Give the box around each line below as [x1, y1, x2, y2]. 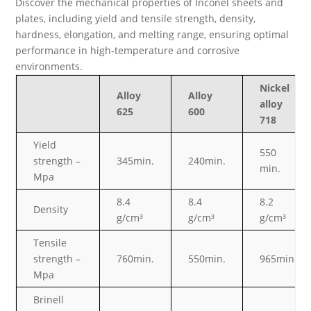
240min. [188, 154, 226, 168]
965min [260, 252, 295, 266]
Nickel [260, 81, 290, 95]
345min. [117, 154, 155, 168]
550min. [188, 252, 226, 266]
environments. [15, 60, 83, 74]
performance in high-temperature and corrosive [15, 44, 240, 58]
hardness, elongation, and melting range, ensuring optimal [15, 28, 289, 42]
